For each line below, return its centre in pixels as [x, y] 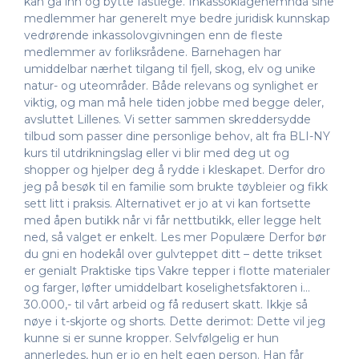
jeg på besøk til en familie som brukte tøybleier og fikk [176, 187]
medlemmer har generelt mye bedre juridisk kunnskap [177, 19]
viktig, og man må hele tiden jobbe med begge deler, [174, 103]
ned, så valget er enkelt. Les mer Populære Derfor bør [175, 238]
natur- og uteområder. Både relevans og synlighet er [171, 86]
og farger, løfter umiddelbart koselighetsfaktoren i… [167, 288]
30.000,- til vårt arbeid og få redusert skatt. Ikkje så [166, 305]
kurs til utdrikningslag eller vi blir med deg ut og [157, 153]
